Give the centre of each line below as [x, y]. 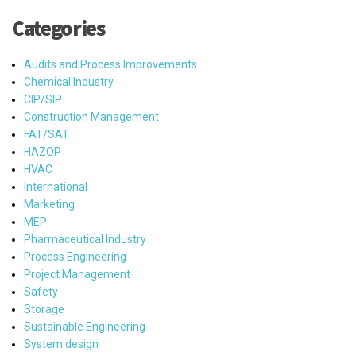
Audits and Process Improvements [110, 64]
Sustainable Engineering [85, 326]
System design [61, 344]
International [56, 186]
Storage [44, 309]
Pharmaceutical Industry [85, 239]
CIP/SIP [43, 99]
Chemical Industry [69, 81]
